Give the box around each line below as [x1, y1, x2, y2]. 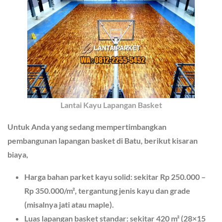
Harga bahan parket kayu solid [24, 172, 131, 182]
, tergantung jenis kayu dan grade [75, 186, 191, 196]
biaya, [7, 150, 28, 160]
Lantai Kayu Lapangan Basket [60, 100, 162, 110]
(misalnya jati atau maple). [24, 200, 114, 210]
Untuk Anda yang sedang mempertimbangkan [7, 122, 166, 132]
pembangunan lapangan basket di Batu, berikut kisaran [7, 136, 198, 146]
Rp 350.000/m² [24, 186, 75, 196]
